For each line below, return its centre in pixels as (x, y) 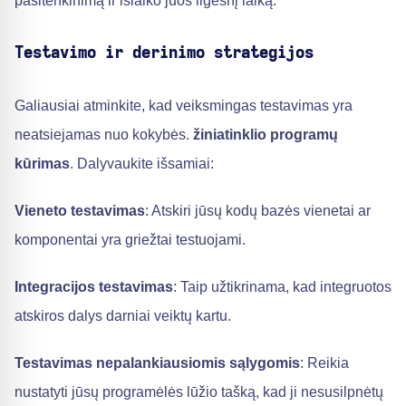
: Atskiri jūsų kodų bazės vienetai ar (258, 210)
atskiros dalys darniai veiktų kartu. (123, 315)
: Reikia (324, 362)
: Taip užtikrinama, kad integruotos (282, 286)
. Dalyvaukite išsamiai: (142, 163)
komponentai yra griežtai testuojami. (130, 239)
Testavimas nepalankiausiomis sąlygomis (157, 362)
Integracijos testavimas (94, 286)
